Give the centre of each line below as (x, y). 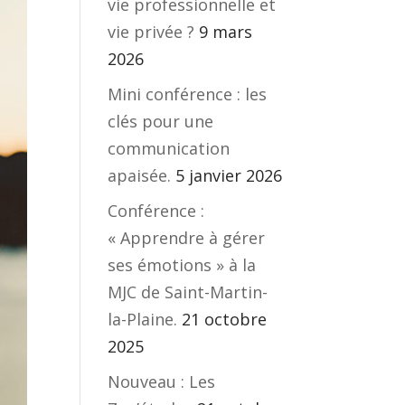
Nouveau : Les (162, 381)
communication (169, 148)
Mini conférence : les (188, 94)
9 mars (226, 32)
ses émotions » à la (182, 265)
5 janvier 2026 (229, 175)
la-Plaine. (143, 319)
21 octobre (225, 319)
